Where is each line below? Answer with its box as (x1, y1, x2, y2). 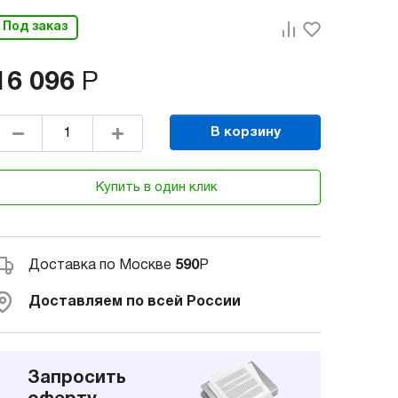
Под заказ (3, 21, 68, 34)
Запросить (28, 370, 126, 386)
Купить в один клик (95, 180, 218, 194)
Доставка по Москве (28, 259, 175, 273)
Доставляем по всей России (28, 296, 241, 309)
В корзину (210, 125, 281, 139)
